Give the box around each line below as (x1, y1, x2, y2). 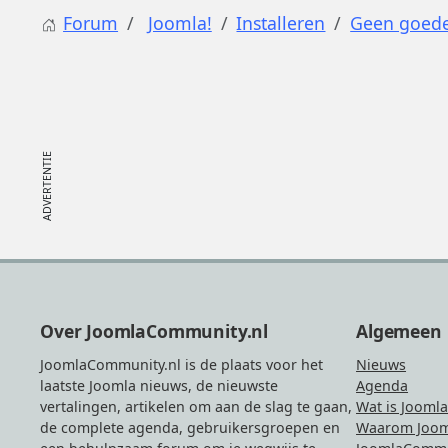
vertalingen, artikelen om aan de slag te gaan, (40, 396, 353, 416)
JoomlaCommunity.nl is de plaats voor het (40, 354, 324, 374)
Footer (39, 303, 84, 323)
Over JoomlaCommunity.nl (40, 319, 269, 344)
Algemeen (356, 319, 442, 344)
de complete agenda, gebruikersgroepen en (40, 417, 341, 437)
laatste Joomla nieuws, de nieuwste (40, 375, 279, 395)
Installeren (236, 11, 326, 36)
